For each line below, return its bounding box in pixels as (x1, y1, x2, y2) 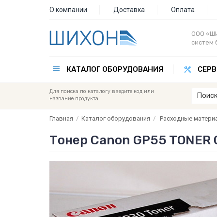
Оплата (171, 6, 195, 14)
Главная (49, 115, 73, 122)
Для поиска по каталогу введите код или (49, 88, 154, 94)
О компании (49, 6, 87, 14)
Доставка (113, 6, 145, 14)
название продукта (49, 95, 98, 102)
